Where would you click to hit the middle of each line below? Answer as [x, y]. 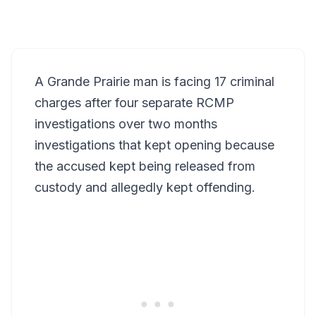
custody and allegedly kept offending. [145, 187]
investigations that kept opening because [154, 145]
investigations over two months [126, 124]
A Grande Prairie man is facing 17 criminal [154, 81]
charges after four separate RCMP [134, 103]
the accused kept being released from [145, 166]
